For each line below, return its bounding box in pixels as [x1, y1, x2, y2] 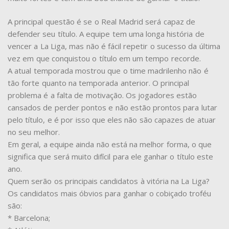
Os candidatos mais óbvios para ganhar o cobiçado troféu [8, 188, 212, 199]
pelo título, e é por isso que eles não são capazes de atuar [8, 114, 216, 125]
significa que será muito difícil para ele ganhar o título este [8, 151, 213, 162]
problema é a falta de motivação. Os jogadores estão [8, 90, 197, 101]
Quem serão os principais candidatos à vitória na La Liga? [8, 176, 210, 187]
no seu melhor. [8, 127, 60, 138]
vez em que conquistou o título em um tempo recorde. [8, 53, 201, 64]
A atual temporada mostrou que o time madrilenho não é [8, 65, 209, 76]
